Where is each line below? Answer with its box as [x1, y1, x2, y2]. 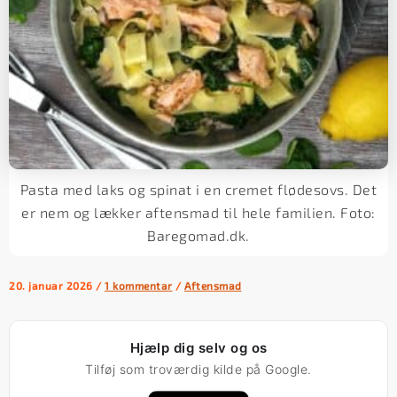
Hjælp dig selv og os [129, 339, 268, 356]
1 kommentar [105, 278, 173, 292]
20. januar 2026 [9, 278, 96, 292]
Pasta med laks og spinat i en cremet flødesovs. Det [19, 180, 378, 198]
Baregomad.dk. [147, 226, 250, 244]
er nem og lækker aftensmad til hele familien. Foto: [21, 203, 376, 221]
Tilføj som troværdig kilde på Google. [85, 361, 312, 377]
